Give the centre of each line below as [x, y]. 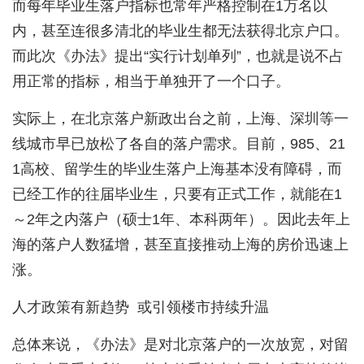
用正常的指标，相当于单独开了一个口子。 [151, 81]
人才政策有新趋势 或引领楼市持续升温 [141, 307]
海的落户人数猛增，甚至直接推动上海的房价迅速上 [180, 245]
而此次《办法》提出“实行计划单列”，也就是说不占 [178, 56]
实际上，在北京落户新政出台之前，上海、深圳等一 [180, 119]
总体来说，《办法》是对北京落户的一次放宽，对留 [180, 344]
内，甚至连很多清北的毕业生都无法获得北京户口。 [180, 31]
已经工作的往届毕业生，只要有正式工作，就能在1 [177, 194]
